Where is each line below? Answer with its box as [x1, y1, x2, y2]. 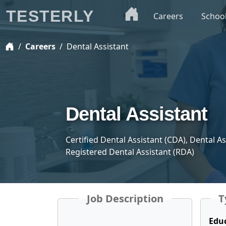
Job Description [86, 192, 163, 205]
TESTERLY [6, 7, 94, 25]
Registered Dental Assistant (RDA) [66, 146, 194, 157]
